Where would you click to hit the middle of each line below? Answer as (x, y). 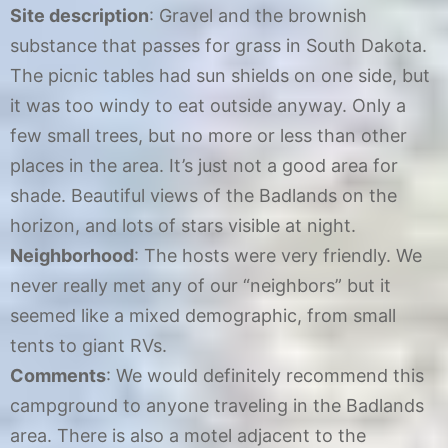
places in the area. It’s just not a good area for (204, 166)
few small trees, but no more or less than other (208, 136)
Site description (79, 16)
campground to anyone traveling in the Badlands (217, 406)
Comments (58, 376)
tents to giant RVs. (88, 346)
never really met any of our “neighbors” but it (200, 286)
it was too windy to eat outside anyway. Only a (208, 106)
